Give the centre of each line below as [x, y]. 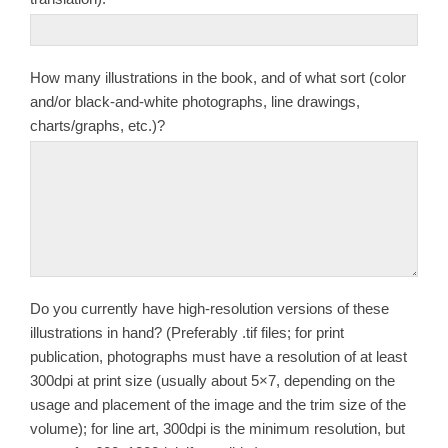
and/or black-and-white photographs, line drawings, [195, 101]
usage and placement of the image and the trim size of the [218, 404]
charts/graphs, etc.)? [97, 125]
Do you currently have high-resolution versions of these [209, 308]
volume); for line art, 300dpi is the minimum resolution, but [217, 428]
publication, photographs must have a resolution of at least [218, 356]
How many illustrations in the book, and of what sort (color [218, 77]
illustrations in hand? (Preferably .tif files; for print [187, 332]
